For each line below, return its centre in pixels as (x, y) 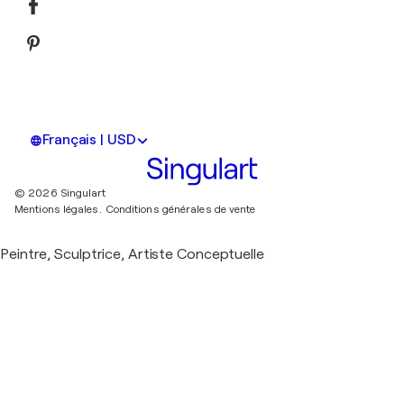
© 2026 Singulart (60, 193)
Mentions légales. (58, 210)
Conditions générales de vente (180, 210)
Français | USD (89, 140)
